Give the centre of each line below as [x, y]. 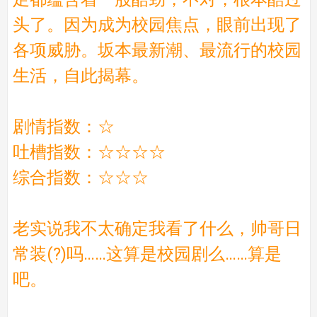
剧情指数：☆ [63, 126]
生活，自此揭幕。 [80, 75]
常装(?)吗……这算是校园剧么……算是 [147, 254]
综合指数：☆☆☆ [80, 177]
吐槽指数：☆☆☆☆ [89, 152]
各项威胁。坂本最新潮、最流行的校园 [157, 50]
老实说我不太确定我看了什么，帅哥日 [157, 228]
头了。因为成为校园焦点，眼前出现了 [157, 24]
